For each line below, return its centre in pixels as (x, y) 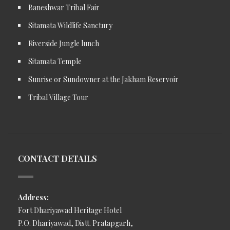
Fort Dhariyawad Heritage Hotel (70, 210)
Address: (33, 197)
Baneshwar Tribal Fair (64, 7)
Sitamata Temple (55, 61)
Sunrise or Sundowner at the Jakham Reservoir (103, 79)
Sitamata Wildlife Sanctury (70, 25)
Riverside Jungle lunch (64, 43)
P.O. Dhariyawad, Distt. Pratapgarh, (75, 223)
